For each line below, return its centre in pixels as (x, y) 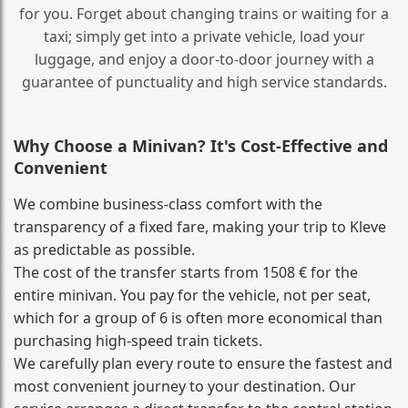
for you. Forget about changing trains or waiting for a (204, 13)
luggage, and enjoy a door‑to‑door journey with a (204, 59)
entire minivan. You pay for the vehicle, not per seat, (192, 295)
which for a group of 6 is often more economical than (198, 317)
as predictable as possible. (104, 249)
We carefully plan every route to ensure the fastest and (203, 363)
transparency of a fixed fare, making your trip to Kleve (200, 226)
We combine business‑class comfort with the (168, 204)
